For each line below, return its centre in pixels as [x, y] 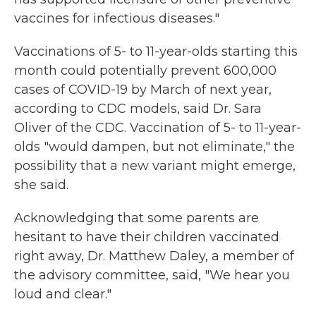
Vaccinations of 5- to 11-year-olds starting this [156, 52]
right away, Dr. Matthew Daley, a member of [154, 256]
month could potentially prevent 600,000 [145, 71]
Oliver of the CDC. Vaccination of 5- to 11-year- [158, 128]
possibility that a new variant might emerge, [155, 166]
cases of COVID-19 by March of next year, [143, 90]
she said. [41, 185]
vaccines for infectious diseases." [117, 19]
